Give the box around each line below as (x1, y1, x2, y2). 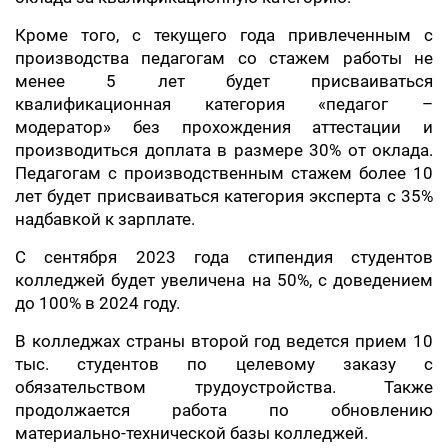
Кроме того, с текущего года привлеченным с (15, 25, 433, 45)
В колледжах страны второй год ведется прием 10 (15, 331, 433, 351)
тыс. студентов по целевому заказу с (15, 354, 433, 374)
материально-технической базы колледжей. (15, 423, 368, 443)
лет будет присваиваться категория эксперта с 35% (15, 186, 433, 206)
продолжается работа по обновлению (15, 400, 433, 420)
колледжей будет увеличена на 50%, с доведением (15, 270, 433, 290)
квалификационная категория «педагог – (15, 94, 433, 114)
